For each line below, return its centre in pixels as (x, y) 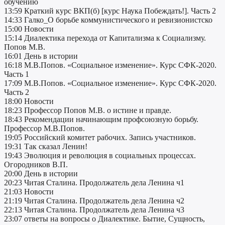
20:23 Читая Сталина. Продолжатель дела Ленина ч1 (94, 183)
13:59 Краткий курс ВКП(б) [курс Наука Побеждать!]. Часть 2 (110, 11)
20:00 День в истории (41, 174)
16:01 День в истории (41, 56)
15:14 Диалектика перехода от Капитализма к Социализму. (105, 38)
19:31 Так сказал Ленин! (46, 147)
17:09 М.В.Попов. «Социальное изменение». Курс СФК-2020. (110, 83)
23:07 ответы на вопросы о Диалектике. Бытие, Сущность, (104, 219)
